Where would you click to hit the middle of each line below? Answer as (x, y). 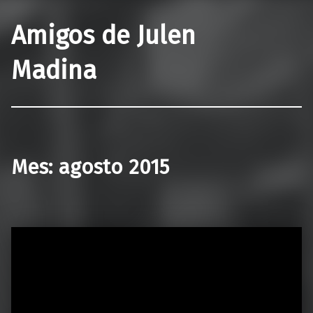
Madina (54, 70)
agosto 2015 (114, 167)
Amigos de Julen (103, 35)
